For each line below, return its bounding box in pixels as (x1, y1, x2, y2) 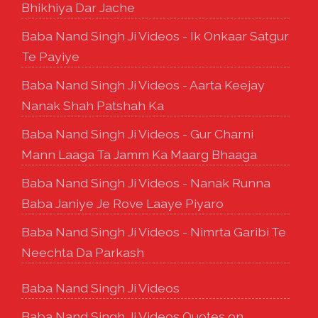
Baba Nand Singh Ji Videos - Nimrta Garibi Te (21, 224, 286, 239)
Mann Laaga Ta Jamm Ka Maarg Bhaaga (21, 146, 257, 162)
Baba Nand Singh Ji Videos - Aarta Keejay (21, 77, 265, 92)
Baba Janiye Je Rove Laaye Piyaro (21, 195, 224, 211)
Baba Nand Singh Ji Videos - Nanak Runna (21, 175, 270, 190)
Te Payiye (21, 48, 79, 64)
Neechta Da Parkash (21, 244, 144, 260)
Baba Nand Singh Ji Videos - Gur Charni (21, 126, 253, 141)
